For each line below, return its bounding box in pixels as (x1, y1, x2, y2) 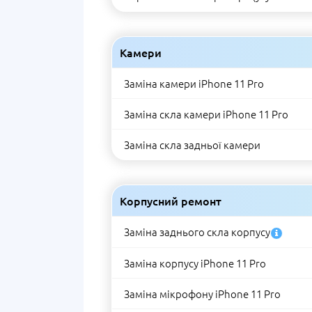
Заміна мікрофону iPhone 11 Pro (124, 286, 281, 301)
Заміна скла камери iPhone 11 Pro (124, 107, 288, 121)
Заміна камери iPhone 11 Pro (124, 76, 264, 91)
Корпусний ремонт (120, 193, 221, 208)
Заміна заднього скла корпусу (124, 224, 270, 239)
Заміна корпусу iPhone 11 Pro (124, 256, 266, 270)
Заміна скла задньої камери (124, 137, 260, 152)
